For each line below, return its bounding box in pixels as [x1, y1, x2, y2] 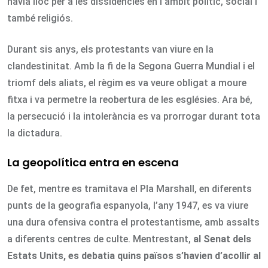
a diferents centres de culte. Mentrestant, [7, 233, 193, 245]
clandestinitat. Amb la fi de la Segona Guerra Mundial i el [7, 60, 255, 72]
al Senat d [193, 233, 238, 245]
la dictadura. [7, 127, 62, 139]
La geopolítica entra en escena [7, 155, 179, 170]
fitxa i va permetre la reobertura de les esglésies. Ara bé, [7, 94, 252, 106]
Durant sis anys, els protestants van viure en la [7, 44, 214, 56]
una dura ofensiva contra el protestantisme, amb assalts [7, 217, 260, 229]
